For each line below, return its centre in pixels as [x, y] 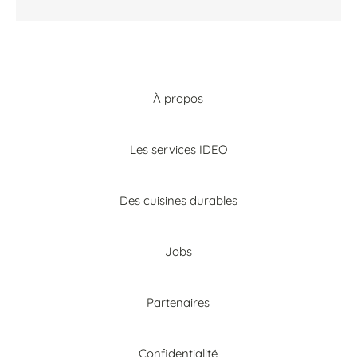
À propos [178, 98]
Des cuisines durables [178, 200]
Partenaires [178, 302]
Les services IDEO [178, 149]
